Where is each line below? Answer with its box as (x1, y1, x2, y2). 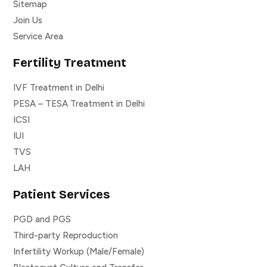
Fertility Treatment (13, 55, 126, 70)
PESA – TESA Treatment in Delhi (13, 98, 145, 110)
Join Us (13, 15, 42, 26)
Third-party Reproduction (13, 230, 118, 241)
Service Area (13, 31, 63, 42)
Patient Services (13, 187, 110, 202)
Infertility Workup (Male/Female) (13, 246, 144, 257)
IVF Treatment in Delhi (13, 82, 104, 94)
